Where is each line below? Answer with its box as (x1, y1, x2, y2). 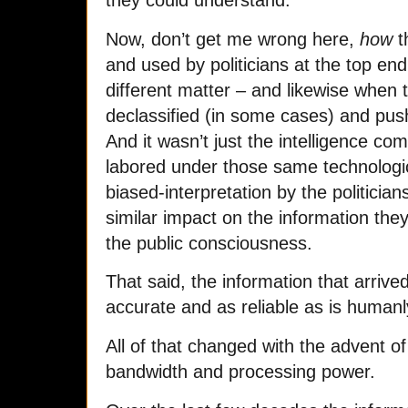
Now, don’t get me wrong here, (106, 28, 360, 49)
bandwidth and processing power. (106, 362, 375, 382)
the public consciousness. (106, 232, 312, 253)
